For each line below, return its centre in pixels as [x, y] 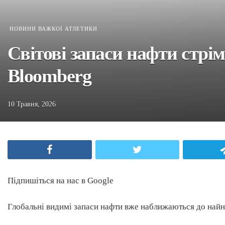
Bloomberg [49, 76]
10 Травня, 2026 [32, 104]
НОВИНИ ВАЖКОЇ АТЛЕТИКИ [53, 29]
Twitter [158, 149]
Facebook [74, 149]
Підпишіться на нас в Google [61, 181]
